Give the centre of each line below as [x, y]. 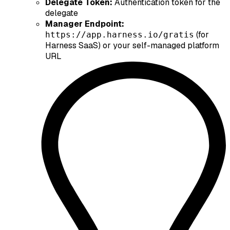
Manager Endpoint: [85, 24]
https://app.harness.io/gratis [120, 34]
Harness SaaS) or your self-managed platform [132, 45]
